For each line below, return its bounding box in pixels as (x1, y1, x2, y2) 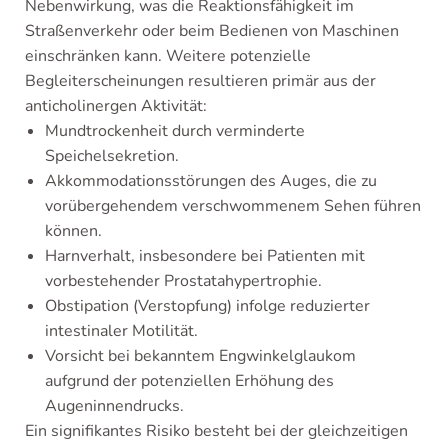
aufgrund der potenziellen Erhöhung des (45, 370, 334, 392)
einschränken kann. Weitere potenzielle (25, 45, 311, 67)
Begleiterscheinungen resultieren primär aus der (25, 70, 376, 92)
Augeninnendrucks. (45, 395, 184, 417)
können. (45, 220, 102, 242)
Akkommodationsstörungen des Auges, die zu (45, 170, 377, 192)
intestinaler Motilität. (45, 320, 198, 342)
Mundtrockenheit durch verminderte (45, 120, 305, 142)
